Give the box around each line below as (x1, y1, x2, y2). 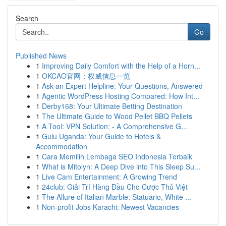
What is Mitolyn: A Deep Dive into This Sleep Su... (42, 161, 200, 172)
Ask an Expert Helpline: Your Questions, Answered (42, 81, 203, 91)
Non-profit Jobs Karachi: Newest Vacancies (42, 202, 179, 212)
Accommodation (36, 141, 87, 151)
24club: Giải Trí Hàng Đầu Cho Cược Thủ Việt (42, 182, 188, 192)
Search (16, 13, 38, 23)
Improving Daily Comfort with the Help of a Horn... (42, 61, 200, 71)
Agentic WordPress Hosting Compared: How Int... (42, 91, 199, 101)
